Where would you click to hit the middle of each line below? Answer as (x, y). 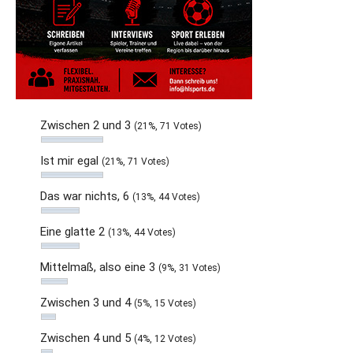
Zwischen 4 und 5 (87, 338)
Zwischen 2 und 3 (87, 125)
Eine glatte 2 (74, 232)
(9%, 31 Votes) (190, 268)
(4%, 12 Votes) (165, 339)
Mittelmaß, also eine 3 (99, 267)
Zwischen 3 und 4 (87, 303)
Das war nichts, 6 (86, 196)
